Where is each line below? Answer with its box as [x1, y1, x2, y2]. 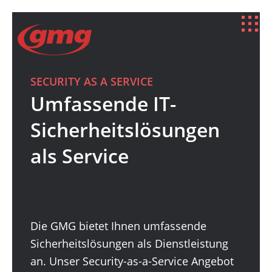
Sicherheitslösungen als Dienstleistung [30, 236, 228, 251]
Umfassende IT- [30, 90, 176, 117]
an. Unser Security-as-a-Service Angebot [30, 254, 234, 268]
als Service [30, 143, 129, 169]
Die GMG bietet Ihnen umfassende [30, 219, 206, 233]
